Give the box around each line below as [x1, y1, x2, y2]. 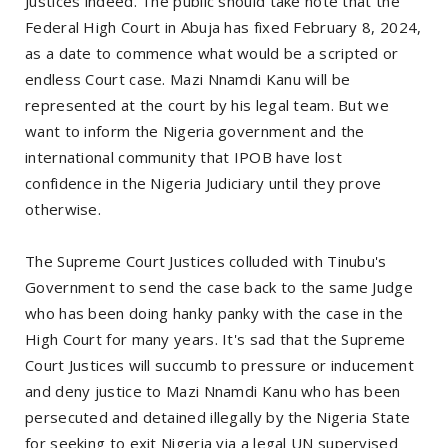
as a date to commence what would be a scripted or [25, 42, 399, 63]
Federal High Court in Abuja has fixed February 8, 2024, [25, 16, 422, 37]
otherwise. [25, 198, 101, 219]
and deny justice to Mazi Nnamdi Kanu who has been [25, 380, 401, 401]
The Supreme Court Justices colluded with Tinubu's [25, 250, 387, 271]
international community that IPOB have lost [25, 146, 342, 167]
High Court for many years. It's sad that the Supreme [25, 328, 406, 349]
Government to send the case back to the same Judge [25, 276, 413, 297]
